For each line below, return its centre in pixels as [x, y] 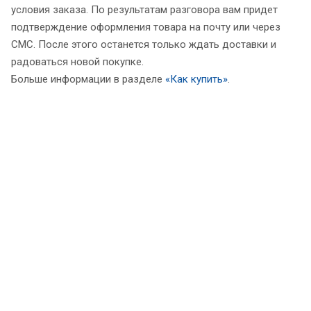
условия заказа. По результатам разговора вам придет [144, 10]
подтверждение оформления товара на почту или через [146, 27]
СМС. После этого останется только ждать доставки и [144, 45]
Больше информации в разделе [88, 79]
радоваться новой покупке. [77, 62]
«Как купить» [196, 79]
